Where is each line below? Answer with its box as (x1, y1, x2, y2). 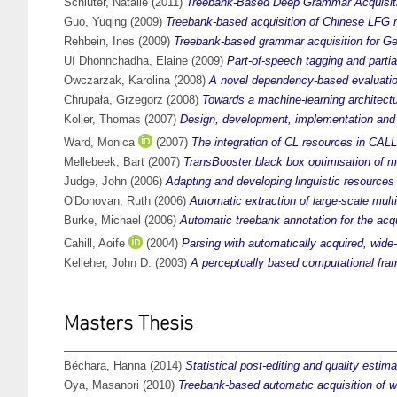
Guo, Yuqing (64, 15, 127, 29)
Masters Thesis (64, 311, 193, 335)
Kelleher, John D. (64, 256, 152, 270)
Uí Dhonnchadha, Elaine (64, 54, 188, 68)
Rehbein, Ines (64, 35, 135, 49)
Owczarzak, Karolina (64, 74, 170, 88)
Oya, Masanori (64, 378, 139, 393)
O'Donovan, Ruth (64, 194, 151, 208)
